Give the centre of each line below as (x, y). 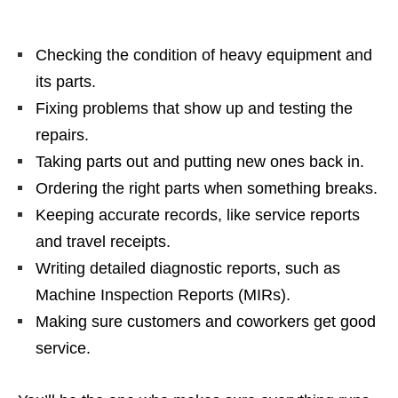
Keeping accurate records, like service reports (198, 215)
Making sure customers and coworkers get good (206, 322)
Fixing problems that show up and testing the (194, 109)
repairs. (62, 135)
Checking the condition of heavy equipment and (204, 56)
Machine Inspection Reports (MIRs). (163, 295)
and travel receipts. (103, 242)
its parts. (66, 82)
